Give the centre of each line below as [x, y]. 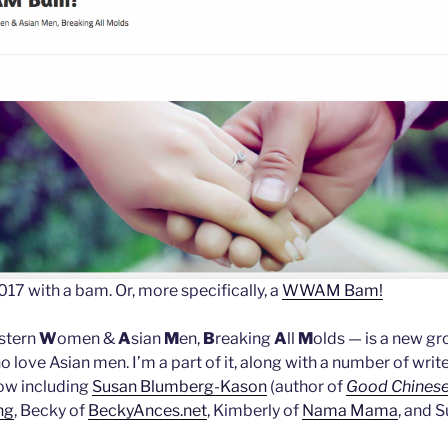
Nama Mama [350, 411]
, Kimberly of [254, 411]
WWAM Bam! [332, 291]
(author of [306, 387]
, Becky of [51, 411]
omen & [87, 339]
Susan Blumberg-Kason [179, 387]
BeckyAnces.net [147, 411]
